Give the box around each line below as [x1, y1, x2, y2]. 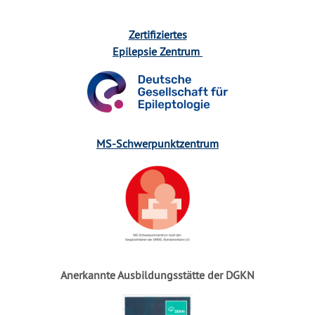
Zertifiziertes [128, 27, 187, 41]
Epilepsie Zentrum [112, 44, 200, 58]
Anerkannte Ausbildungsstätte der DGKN [60, 267, 255, 282]
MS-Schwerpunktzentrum [96, 136, 219, 150]
